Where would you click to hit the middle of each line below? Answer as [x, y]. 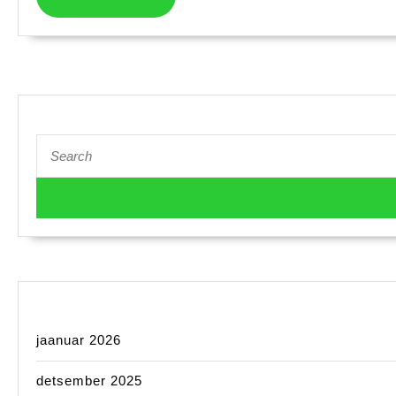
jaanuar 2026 [79, 340]
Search [55, 141]
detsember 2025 [89, 381]
